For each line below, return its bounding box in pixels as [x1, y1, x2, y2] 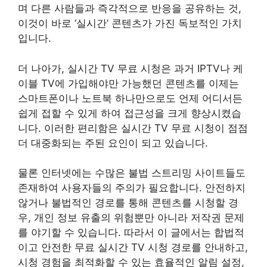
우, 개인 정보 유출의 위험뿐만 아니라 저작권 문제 [18, 212, 244, 223]
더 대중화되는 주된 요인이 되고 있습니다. [18, 136, 208, 149]
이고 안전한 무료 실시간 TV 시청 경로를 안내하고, [18, 241, 248, 253]
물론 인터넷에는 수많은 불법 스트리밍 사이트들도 [18, 167, 246, 179]
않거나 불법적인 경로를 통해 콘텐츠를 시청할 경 [18, 197, 238, 209]
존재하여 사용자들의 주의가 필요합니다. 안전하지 [18, 182, 246, 194]
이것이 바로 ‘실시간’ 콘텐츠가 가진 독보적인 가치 [18, 17, 242, 29]
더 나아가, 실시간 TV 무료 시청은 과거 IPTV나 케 [18, 62, 243, 74]
